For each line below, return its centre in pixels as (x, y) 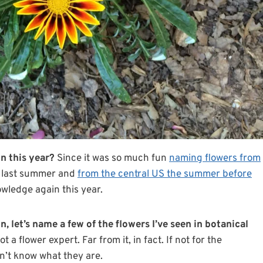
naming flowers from (215, 159)
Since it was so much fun (112, 159)
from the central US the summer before (165, 175)
